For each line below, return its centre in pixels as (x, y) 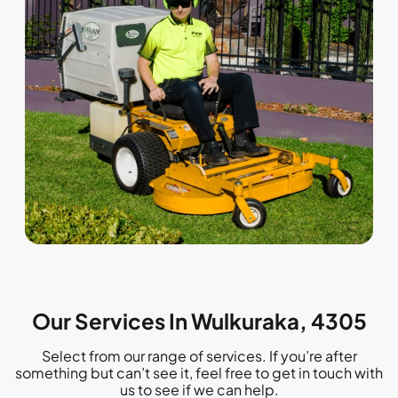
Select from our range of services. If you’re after (199, 355)
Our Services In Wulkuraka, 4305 (199, 320)
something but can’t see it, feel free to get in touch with (199, 372)
